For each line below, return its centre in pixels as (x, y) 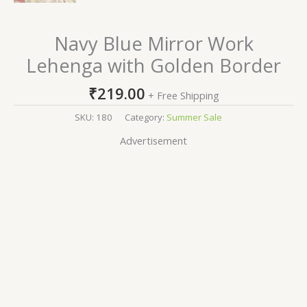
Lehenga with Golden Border (153, 65)
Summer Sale (194, 118)
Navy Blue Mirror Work (153, 43)
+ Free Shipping (183, 96)
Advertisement (153, 140)
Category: (146, 118)
